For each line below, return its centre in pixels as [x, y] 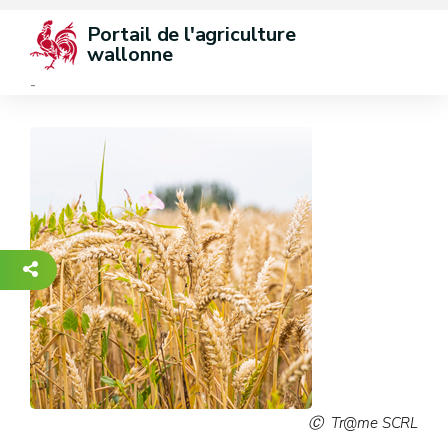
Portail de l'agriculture [194, 34]
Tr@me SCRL [374, 423]
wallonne [130, 54]
